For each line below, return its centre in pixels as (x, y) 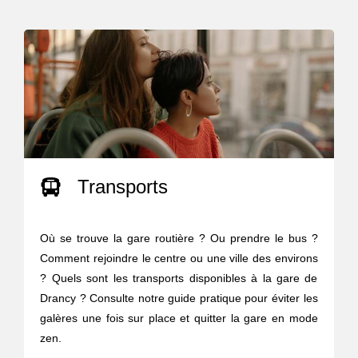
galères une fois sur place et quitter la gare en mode (179, 318)
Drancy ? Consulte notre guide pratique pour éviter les (179, 298)
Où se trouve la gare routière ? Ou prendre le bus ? (179, 239)
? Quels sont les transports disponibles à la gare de (179, 278)
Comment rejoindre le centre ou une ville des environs (179, 259)
